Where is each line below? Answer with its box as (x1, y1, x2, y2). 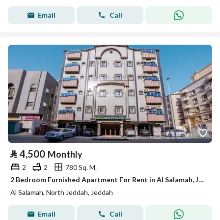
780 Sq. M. (65, 163, 97, 171)
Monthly (48, 149, 82, 160)
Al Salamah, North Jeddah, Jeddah (10, 188, 113, 196)
